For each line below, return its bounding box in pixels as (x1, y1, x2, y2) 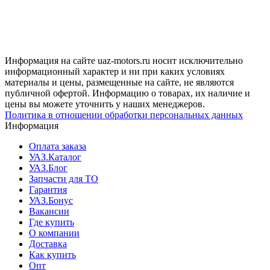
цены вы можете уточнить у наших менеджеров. (5, 98, 205, 109)
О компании (29, 227, 80, 238)
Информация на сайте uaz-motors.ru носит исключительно (5, 55, 243, 66)
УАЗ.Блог (29, 162, 67, 173)
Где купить (29, 216, 74, 227)
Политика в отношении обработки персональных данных (5, 109, 243, 120)
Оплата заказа (29, 140, 86, 151)
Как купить (29, 249, 76, 260)
